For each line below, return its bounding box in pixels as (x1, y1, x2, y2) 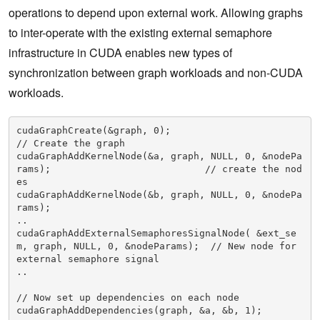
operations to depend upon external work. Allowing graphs (9, 4, 303, 21)
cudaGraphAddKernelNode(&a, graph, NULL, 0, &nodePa (16, 150, 302, 161)
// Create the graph (16, 137, 125, 149)
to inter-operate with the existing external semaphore (9, 24, 272, 41)
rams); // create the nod (16, 163, 302, 174)
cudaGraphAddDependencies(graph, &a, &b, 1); (16, 304, 279, 316)
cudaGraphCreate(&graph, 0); (16, 124, 171, 136)
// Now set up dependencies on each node (16, 291, 239, 303)
